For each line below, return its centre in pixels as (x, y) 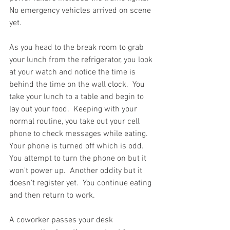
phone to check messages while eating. (81, 134)
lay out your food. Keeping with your (74, 109)
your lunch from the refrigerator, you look (82, 60)
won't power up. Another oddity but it (77, 171)
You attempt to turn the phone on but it (79, 158)
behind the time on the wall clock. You (78, 84)
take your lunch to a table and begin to (78, 97)
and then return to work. (54, 195)
